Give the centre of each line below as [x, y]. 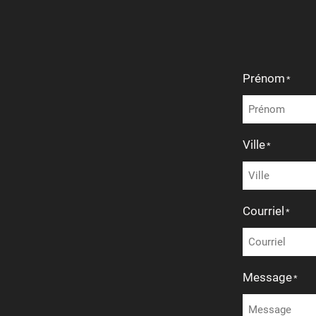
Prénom [264, 78]
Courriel [263, 211]
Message [267, 277]
